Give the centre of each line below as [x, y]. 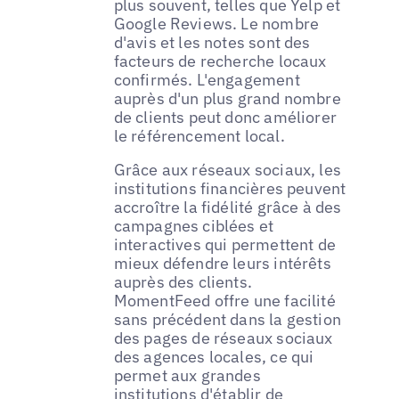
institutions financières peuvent [230, 188]
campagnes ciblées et [194, 225]
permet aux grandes [187, 375]
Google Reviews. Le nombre [216, 23]
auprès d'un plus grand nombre [227, 98]
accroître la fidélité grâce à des [228, 207]
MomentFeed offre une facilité [224, 300]
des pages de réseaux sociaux [223, 338]
